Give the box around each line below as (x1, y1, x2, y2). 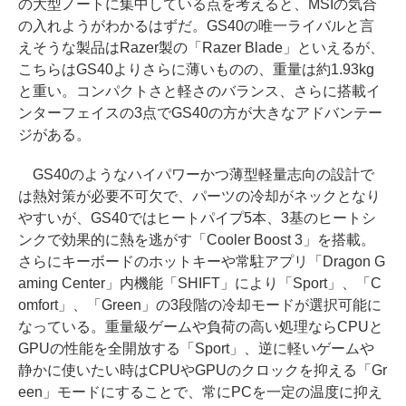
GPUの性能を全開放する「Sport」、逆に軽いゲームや (18, 341, 374, 357)
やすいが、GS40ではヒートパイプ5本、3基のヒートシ (18, 210, 376, 227)
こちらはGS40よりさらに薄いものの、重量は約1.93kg (18, 62, 374, 78)
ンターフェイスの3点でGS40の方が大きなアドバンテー (18, 105, 382, 121)
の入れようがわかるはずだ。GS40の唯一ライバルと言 (18, 18, 374, 34)
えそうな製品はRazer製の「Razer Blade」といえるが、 (18, 40, 384, 56)
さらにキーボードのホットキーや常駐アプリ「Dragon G (18, 254, 385, 270)
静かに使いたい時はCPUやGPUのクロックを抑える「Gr (18, 362, 387, 379)
